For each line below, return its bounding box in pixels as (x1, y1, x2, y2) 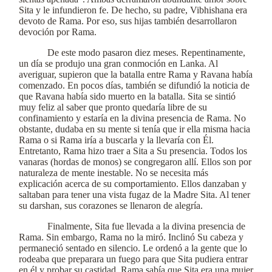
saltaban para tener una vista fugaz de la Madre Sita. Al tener (19, 189, 250, 200)
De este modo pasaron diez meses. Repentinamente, (47, 47, 246, 58)
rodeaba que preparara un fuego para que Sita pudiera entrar (19, 254, 248, 264)
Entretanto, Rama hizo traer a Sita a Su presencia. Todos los (19, 146, 247, 156)
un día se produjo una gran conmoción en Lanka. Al (19, 58, 218, 69)
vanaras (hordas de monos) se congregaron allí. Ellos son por (19, 157, 251, 167)
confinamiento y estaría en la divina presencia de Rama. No (19, 113, 246, 123)
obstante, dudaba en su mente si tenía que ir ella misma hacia (19, 124, 250, 134)
